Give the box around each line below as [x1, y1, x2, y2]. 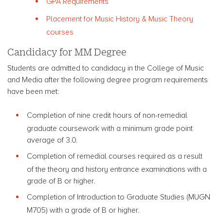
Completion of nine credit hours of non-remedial [27, 111, 187, 120]
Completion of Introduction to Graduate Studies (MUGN [27, 193, 210, 201]
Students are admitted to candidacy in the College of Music [7, 64, 204, 73]
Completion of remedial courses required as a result [27, 152, 202, 161]
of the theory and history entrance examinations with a [27, 165, 207, 174]
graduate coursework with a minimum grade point [27, 124, 193, 133]
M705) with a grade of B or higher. [27, 206, 140, 215]
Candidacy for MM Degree [7, 46, 127, 58]
